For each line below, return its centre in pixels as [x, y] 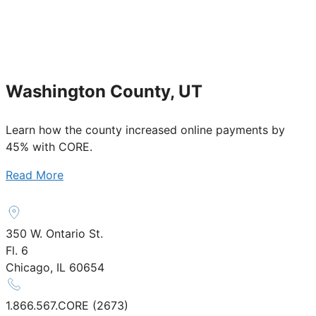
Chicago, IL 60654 [55, 267]
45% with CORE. [49, 146]
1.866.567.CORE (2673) [67, 305]
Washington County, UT [104, 91]
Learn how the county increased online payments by [145, 129]
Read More [35, 175]
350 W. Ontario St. [54, 233]
